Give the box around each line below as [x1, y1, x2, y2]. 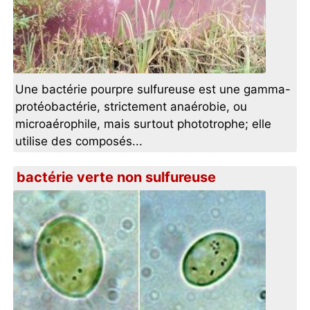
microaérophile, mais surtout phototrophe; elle [15, 117, 272, 131]
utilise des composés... [15, 134, 143, 149]
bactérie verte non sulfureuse [17, 169, 217, 186]
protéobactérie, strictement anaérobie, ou [15, 100, 248, 114]
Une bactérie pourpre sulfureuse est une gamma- [15, 82, 291, 97]
